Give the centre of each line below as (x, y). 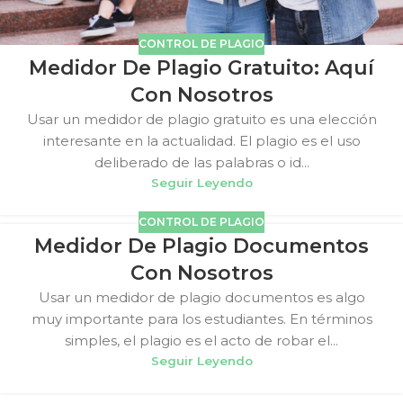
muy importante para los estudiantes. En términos (201, 319)
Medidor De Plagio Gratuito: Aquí (201, 67)
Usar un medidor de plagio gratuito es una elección (201, 119)
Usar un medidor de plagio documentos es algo (201, 298)
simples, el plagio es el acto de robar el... (201, 341)
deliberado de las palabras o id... (201, 162)
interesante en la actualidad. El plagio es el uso (201, 140)
